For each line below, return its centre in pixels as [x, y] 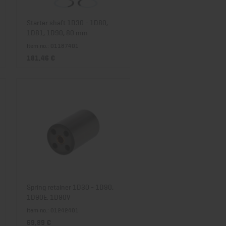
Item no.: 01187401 [53, 45]
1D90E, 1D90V [49, 196]
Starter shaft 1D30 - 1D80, [67, 22]
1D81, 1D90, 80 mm [57, 32]
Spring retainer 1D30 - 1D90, [70, 186]
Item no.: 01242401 [53, 210]
